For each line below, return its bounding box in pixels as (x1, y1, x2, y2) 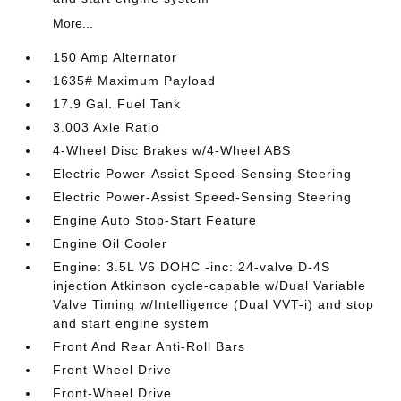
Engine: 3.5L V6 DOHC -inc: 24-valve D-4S (53, 259, 331, 274)
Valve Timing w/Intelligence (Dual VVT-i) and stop (53, 296, 375, 311)
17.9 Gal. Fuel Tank (53, 96, 182, 111)
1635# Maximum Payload (53, 73, 217, 88)
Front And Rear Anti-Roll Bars (53, 338, 246, 354)
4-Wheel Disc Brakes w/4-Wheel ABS (53, 142, 292, 158)
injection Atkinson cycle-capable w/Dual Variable (53, 277, 367, 293)
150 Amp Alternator (53, 49, 178, 64)
